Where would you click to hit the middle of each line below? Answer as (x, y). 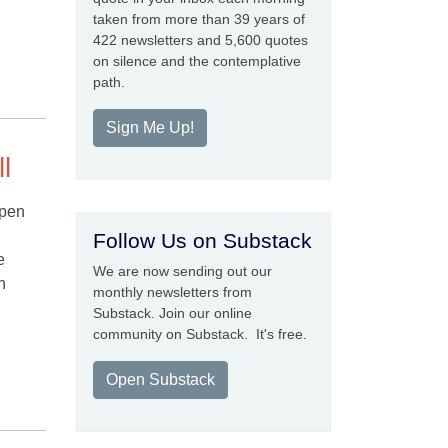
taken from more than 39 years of (199, 19)
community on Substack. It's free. (200, 334)
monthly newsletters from (172, 292)
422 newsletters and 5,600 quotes (200, 40)
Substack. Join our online (172, 313)
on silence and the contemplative (197, 61)
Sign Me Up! (150, 127)
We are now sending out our (182, 271)
